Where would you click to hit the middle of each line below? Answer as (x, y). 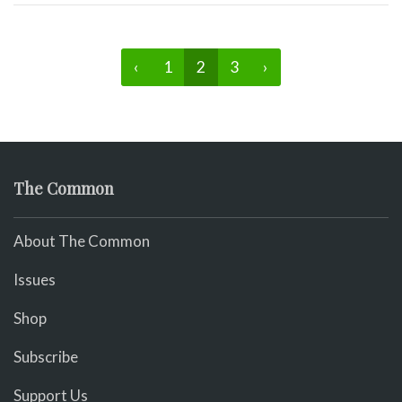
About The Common (82, 240)
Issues (35, 279)
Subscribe (46, 356)
